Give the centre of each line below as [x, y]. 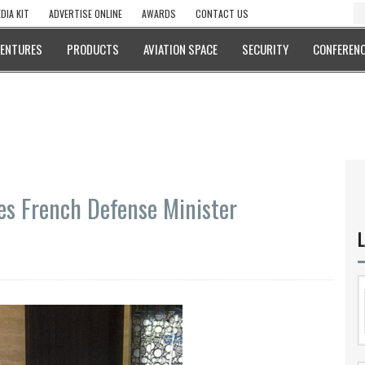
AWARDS [159, 13]
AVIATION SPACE [180, 49]
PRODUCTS [93, 49]
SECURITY [265, 49]
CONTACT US [222, 13]
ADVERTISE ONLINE [86, 13]
